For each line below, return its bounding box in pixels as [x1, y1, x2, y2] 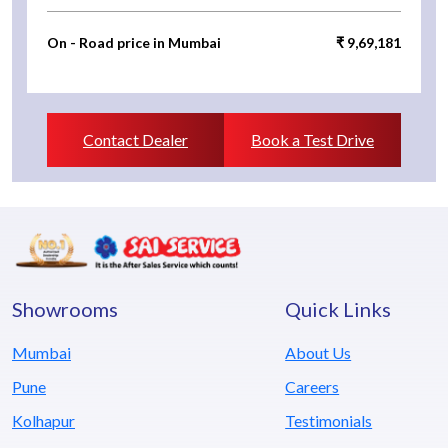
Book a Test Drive [251, 130, 374, 150]
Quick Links [285, 296, 392, 321]
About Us [285, 342, 352, 362]
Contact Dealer [83, 130, 188, 150]
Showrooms [12, 296, 118, 321]
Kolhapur [12, 410, 75, 430]
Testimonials [285, 410, 373, 430]
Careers [285, 376, 340, 396]
